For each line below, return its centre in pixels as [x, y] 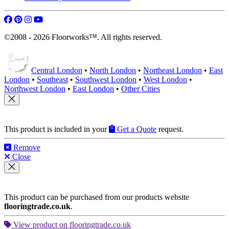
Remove [26, 137]
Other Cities [141, 78]
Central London [57, 60]
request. [170, 119]
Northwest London [35, 78]
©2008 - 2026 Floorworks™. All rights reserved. [83, 27]
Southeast [52, 69]
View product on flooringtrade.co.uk [71, 214]
